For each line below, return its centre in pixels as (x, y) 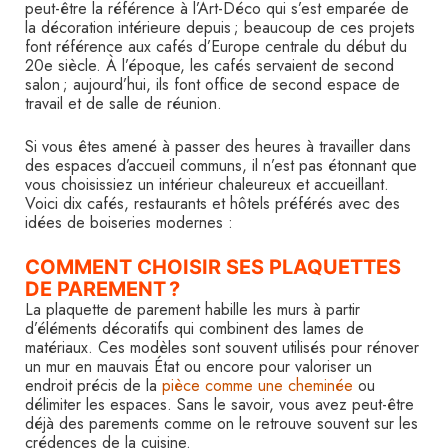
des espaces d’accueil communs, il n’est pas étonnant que (221, 165)
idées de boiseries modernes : (129, 222)
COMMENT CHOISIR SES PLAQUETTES (213, 266)
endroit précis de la (91, 385)
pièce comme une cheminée (255, 385)
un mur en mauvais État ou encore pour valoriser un (198, 366)
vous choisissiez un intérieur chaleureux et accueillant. (207, 184)
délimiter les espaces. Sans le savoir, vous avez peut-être (219, 404)
